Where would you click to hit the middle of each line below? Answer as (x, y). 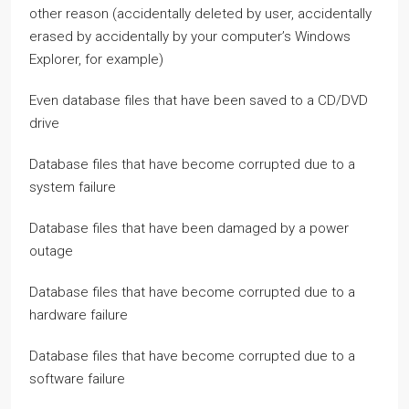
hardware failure (79, 315)
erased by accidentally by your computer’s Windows (190, 36)
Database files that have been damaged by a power (189, 228)
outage (51, 251)
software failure (77, 378)
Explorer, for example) (96, 59)
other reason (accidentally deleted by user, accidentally (200, 13)
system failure (73, 187)
